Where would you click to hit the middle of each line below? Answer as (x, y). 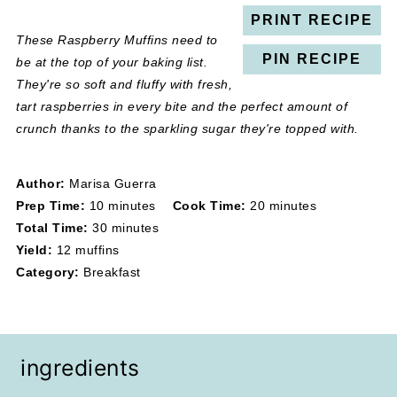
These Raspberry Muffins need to (117, 40)
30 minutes (126, 228)
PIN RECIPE (311, 59)
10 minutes (122, 206)
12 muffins (88, 250)
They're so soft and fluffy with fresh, (125, 85)
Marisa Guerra (113, 184)
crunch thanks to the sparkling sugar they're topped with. (187, 129)
